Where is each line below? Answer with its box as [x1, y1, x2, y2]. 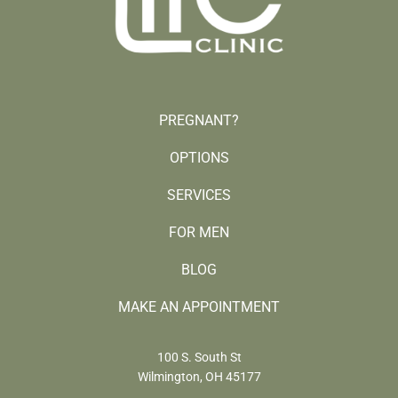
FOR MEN [169, 223, 229, 241]
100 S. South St [156, 349, 242, 364]
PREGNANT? [159, 111, 239, 129]
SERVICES [167, 186, 231, 203]
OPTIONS [169, 148, 229, 166]
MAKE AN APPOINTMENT [118, 298, 280, 315]
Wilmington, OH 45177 [137, 369, 261, 384]
